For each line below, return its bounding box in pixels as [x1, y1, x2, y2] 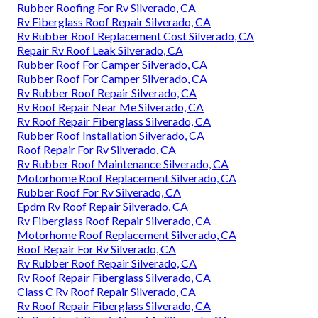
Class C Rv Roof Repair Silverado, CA [17, 285, 196, 299]
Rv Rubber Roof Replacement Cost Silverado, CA [17, 29, 254, 43]
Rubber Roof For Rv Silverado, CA [17, 185, 181, 199]
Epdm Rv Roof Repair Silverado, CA [17, 199, 188, 214]
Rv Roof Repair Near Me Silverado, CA [17, 100, 204, 114]
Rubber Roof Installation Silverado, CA [17, 128, 204, 143]
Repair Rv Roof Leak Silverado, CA [17, 43, 183, 57]
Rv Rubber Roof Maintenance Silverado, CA [17, 157, 229, 171]
